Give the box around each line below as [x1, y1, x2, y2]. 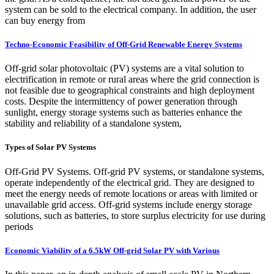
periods [5, 221, 33, 232]
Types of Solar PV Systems [5, 143, 96, 152]
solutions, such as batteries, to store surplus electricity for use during [5, 210, 265, 221]
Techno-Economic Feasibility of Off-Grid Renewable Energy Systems [5, 40, 242, 50]
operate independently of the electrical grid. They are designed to [5, 177, 254, 188]
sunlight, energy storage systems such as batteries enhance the [5, 107, 242, 118]
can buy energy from [5, 15, 85, 26]
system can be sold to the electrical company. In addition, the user [5, 4, 256, 15]
